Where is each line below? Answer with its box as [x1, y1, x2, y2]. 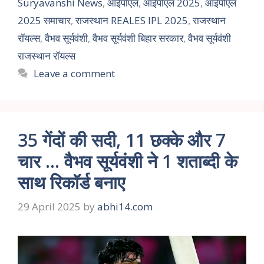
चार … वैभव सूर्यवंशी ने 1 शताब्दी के [18, 148, 237, 173]
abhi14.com [97, 200, 153, 214]
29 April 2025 [18, 200, 81, 214]
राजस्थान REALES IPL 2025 [75, 13, 188, 27]
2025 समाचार [18, 13, 71, 27]
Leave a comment [34, 66, 115, 80]
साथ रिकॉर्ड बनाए [18, 170, 125, 194]
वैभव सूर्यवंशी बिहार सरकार [93, 31, 183, 45]
